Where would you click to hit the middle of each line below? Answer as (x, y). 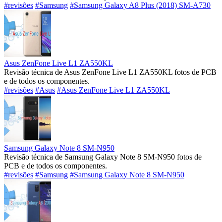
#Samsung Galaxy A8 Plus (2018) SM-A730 (140, 5)
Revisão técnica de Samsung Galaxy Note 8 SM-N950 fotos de (103, 157)
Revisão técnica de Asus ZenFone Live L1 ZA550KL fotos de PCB (110, 72)
